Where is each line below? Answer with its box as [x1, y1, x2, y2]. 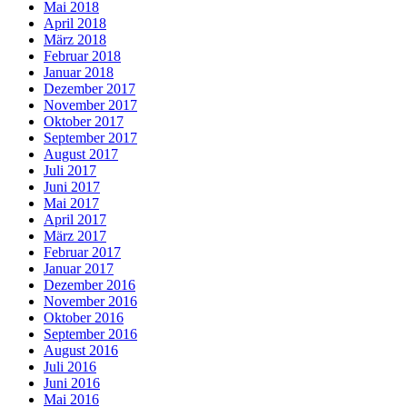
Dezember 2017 [44, 80, 135, 96]
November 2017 [44, 96, 137, 113]
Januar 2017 [44, 260, 114, 276]
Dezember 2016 [44, 276, 135, 293]
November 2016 [44, 293, 137, 309]
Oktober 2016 [44, 309, 124, 325]
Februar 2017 [44, 243, 121, 260]
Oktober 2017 [44, 113, 124, 129]
